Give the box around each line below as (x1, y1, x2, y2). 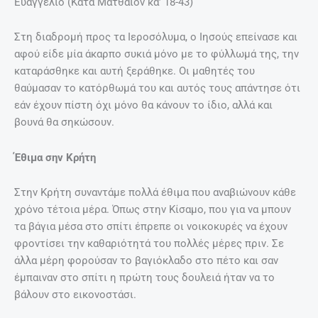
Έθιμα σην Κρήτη (14, 150, 96, 164)
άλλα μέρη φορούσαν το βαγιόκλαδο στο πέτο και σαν (14, 254, 278, 268)
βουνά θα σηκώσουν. (14, 116, 114, 129)
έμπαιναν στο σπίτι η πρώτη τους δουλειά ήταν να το (14, 271, 275, 285)
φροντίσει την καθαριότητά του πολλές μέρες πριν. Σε (14, 237, 284, 251)
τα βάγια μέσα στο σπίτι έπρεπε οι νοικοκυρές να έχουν (14, 220, 287, 234)
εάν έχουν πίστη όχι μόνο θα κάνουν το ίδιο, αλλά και (14, 99, 273, 112)
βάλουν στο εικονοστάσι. (14, 288, 136, 302)
